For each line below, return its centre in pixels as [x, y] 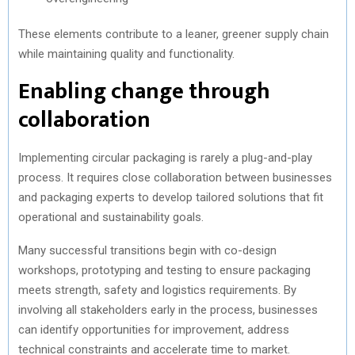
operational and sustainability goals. [111, 217]
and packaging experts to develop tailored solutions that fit [171, 197]
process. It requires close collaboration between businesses [175, 177]
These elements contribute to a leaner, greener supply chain [174, 34]
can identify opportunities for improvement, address [154, 329]
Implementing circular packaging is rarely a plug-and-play [165, 157]
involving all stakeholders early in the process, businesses [168, 309]
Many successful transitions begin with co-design [147, 250]
